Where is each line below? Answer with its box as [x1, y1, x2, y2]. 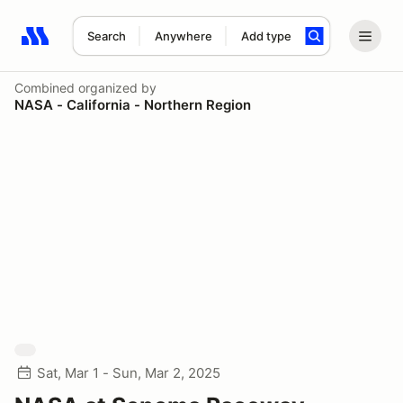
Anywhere [154, 29, 212, 43]
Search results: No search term [21, 37, 230, 55]
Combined [14, 80, 75, 95]
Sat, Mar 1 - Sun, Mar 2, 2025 [37, 364, 220, 381]
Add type [240, 29, 291, 43]
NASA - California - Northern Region [14, 96, 251, 113]
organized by [75, 80, 157, 95]
